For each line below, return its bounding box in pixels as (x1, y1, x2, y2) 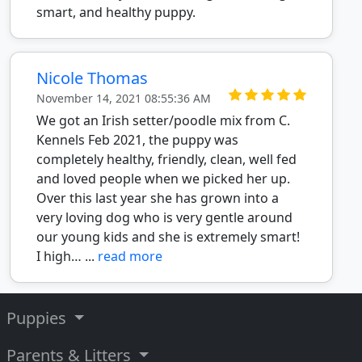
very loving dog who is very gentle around (36, 208, 293, 226)
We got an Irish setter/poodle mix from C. (36, 112, 290, 129)
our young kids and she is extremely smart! (36, 228, 300, 246)
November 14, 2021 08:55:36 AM (36, 90, 211, 106)
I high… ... (36, 247, 98, 265)
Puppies (6, 307, 70, 329)
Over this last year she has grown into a (36, 189, 279, 207)
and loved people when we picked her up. (36, 170, 290, 187)
